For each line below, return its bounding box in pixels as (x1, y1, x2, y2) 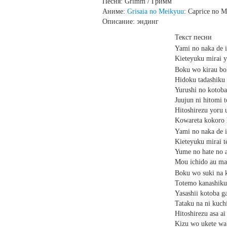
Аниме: (102, 8, 127, 15)
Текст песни (175, 33, 212, 41)
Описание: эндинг (102, 18, 159, 25)
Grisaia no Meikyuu (127, 8, 184, 15)
